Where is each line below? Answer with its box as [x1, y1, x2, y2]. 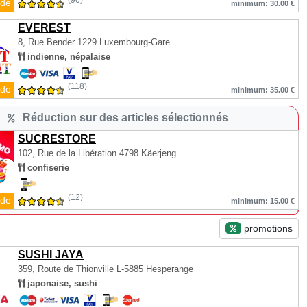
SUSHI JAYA [18, 249, 84, 260]
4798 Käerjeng [116, 148, 176, 158]
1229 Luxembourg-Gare [77, 37, 170, 47]
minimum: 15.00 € [231, 197, 295, 205]
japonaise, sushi [25, 278, 97, 288]
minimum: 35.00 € [231, 86, 295, 94]
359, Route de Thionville [18, 264, 114, 274]
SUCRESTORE [18, 133, 96, 145]
